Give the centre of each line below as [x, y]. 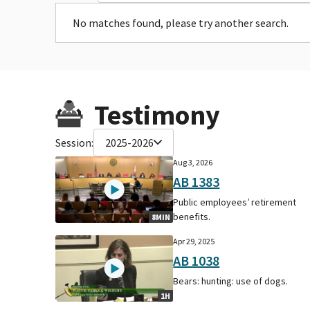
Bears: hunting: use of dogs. [231, 281]
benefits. [192, 216]
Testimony [157, 115]
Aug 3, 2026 [193, 162]
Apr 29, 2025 [194, 241]
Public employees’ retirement [235, 202]
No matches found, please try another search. [181, 22]
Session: [74, 142]
